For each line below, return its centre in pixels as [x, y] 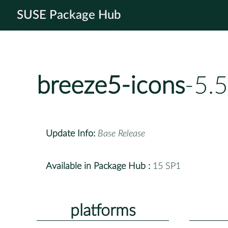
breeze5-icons [111, 86]
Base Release [121, 134]
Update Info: [70, 134]
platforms [103, 210]
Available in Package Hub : [98, 166]
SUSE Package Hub [69, 15]
